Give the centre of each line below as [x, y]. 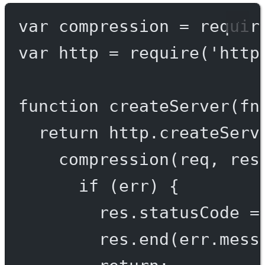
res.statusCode [174, 213]
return [68, 133]
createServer [169, 106]
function [58, 106]
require [164, 53]
